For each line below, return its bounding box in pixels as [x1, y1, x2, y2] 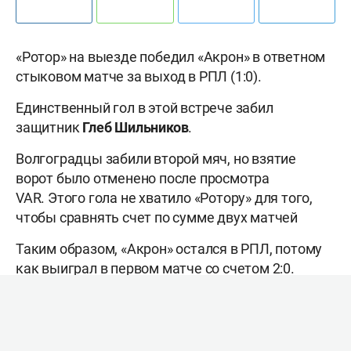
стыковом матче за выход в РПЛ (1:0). [16, 68, 262, 85]
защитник [16, 119, 83, 136]
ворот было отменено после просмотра [16, 170, 270, 187]
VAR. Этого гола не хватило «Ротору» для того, [16, 190, 313, 207]
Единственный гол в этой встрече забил [16, 100, 273, 117]
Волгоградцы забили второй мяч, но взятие [16, 150, 296, 168]
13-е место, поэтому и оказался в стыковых [16, 331, 297, 348]
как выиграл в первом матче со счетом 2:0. [16, 260, 295, 277]
